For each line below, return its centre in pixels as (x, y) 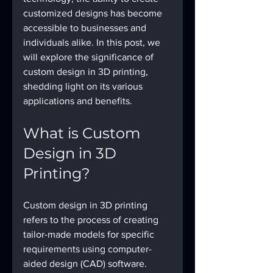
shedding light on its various (84, 86)
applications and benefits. (78, 101)
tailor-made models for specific (90, 234)
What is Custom (83, 133)
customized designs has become (94, 13)
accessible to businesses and (86, 28)
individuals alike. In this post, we (93, 42)
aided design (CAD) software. (86, 264)
